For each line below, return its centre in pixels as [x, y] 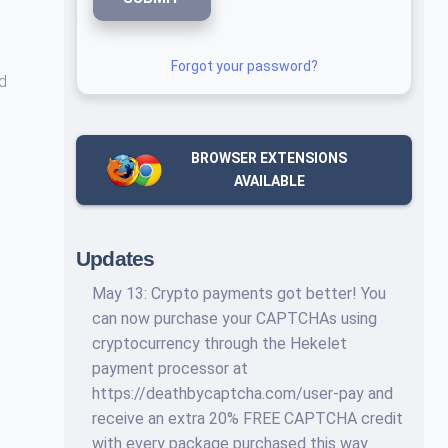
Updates [115, 258]
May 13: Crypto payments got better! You [239, 293]
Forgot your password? [244, 66]
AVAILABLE [269, 181]
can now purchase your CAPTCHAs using [234, 318]
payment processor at [170, 368]
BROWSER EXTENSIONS [269, 158]
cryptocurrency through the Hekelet [219, 343]
